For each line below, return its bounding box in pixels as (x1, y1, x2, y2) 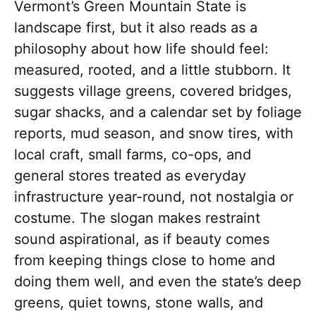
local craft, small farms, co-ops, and (14, 146, 251, 164)
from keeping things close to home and (14, 252, 275, 269)
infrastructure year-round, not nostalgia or (14, 188, 293, 206)
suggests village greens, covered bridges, (14, 83, 292, 100)
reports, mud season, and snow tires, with (14, 125, 293, 142)
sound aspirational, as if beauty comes (14, 231, 269, 248)
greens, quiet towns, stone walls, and (14, 294, 263, 312)
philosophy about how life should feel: (14, 40, 269, 58)
